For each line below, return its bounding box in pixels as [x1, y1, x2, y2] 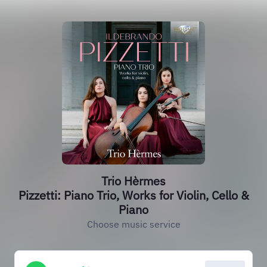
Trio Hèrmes [101, 173, 166, 189]
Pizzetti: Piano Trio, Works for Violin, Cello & [18, 187, 249, 203]
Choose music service [86, 218, 181, 230]
